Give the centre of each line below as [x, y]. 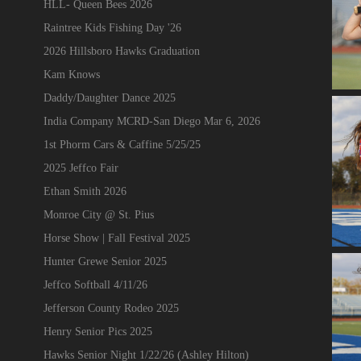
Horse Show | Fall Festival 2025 [116, 238]
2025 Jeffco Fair [81, 168]
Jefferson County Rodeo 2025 [111, 308]
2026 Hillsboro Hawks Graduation [121, 51]
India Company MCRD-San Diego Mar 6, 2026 [151, 121]
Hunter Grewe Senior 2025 [105, 261]
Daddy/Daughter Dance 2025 [109, 98]
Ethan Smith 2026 [85, 191]
